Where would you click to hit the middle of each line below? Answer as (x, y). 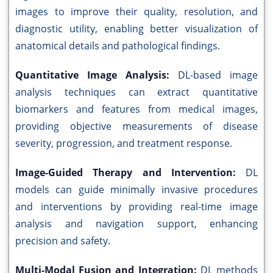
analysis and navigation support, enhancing (136, 224)
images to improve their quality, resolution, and (136, 12)
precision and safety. (63, 241)
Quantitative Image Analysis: (97, 75)
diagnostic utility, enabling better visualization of (136, 29)
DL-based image (218, 75)
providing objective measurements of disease (136, 126)
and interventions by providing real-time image (136, 207)
